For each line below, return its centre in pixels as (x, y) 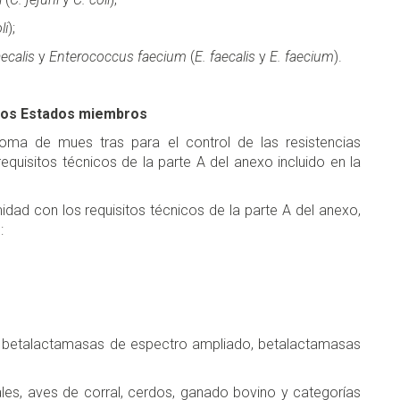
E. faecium (300, 57)
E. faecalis (227, 57)
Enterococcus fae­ (103, 57)
